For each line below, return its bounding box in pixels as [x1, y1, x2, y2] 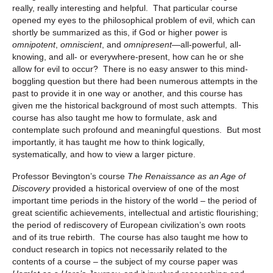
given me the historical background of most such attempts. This [12, 100, 258, 110]
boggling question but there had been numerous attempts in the [12, 76, 258, 86]
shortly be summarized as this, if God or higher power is [12, 27, 227, 37]
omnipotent [12, 39, 55, 49]
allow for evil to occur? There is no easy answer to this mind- [12, 63, 248, 74]
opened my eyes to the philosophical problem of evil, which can [12, 15, 255, 25]
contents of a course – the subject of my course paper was [12, 256, 238, 266]
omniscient [60, 39, 102, 49]
